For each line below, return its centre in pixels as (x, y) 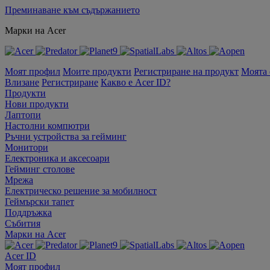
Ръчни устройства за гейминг (66, 137)
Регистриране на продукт (186, 71)
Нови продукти (37, 104)
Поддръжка (28, 212)
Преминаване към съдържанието (72, 10)
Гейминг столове (40, 169)
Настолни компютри (47, 126)
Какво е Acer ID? (136, 82)
